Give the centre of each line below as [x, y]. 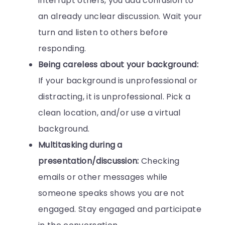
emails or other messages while [103, 177]
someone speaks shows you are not [111, 193]
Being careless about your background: [118, 64]
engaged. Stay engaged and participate [120, 209]
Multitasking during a [80, 145]
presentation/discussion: [89, 161]
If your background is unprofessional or [118, 80]
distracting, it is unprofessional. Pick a [115, 96]
